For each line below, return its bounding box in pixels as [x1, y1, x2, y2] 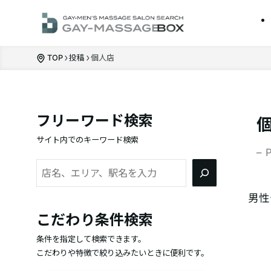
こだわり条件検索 [36, 211, 154, 229]
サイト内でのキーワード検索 [36, 135, 139, 145]
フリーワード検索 [36, 112, 154, 129]
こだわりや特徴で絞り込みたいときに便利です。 [36, 247, 209, 258]
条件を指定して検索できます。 [36, 233, 146, 244]
